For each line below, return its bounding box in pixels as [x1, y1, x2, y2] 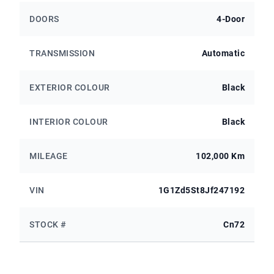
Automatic [201, 48, 245, 58]
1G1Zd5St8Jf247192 [158, 185, 245, 195]
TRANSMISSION [29, 48, 95, 58]
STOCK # [29, 219, 67, 229]
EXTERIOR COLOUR [29, 82, 110, 92]
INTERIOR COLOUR [29, 116, 108, 127]
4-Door [217, 13, 245, 24]
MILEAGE [29, 150, 68, 161]
